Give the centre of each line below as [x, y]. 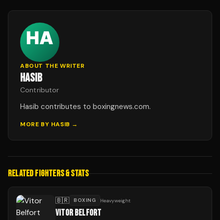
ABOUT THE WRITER [53, 66]
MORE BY [36, 124]
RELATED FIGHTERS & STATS [48, 174]
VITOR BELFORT [79, 213]
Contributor [40, 90]
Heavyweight [115, 200]
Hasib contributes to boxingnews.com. [85, 107]
